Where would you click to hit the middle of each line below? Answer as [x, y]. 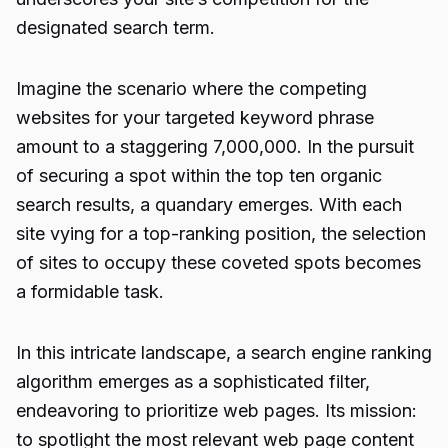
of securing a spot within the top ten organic [199, 175]
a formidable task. [90, 291]
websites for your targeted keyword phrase [195, 117]
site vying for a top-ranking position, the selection [221, 233]
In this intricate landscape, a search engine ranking [224, 352]
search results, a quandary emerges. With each [209, 204]
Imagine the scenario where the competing [191, 88]
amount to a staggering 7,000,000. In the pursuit [215, 146]
